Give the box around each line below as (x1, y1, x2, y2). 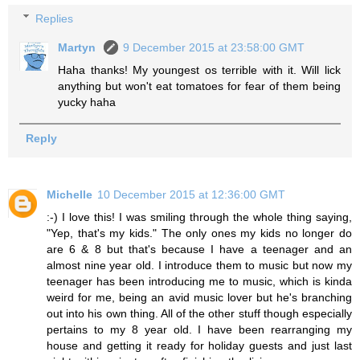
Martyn (58, 40, 100, 54)
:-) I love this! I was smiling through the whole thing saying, (47, 210, 352, 223)
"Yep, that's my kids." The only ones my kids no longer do (47, 226, 352, 239)
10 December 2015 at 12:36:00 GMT (97, 187, 285, 201)
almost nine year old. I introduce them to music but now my (47, 258, 352, 272)
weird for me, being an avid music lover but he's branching (47, 290, 352, 304)
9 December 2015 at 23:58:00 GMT (123, 40, 305, 54)
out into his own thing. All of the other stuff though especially (47, 306, 352, 320)
